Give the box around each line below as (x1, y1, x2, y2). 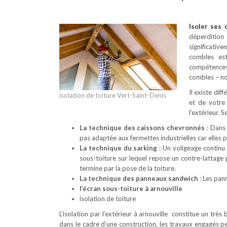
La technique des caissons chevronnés (80, 124, 205, 132)
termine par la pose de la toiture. (80, 164, 176, 172)
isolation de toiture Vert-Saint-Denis (59, 91, 166, 99)
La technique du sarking (80, 144, 160, 152)
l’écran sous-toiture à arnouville (80, 184, 182, 193)
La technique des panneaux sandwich (80, 174, 198, 182)
